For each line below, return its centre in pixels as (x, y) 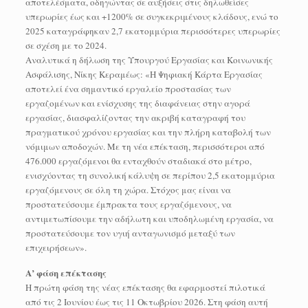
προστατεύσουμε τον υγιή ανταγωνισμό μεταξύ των (130, 233)
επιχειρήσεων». (56, 247)
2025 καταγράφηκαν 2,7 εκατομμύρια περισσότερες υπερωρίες (153, 31)
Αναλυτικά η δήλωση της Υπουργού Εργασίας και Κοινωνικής (149, 59)
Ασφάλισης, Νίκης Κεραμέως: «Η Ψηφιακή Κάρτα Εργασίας (144, 74)
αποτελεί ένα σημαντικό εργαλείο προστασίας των (128, 88)
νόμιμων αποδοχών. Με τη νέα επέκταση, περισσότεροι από (145, 146)
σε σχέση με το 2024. (66, 45)
